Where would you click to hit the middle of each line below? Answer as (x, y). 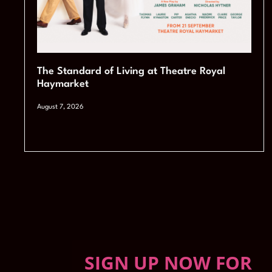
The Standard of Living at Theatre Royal (131, 72)
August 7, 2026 (61, 107)
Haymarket (63, 84)
